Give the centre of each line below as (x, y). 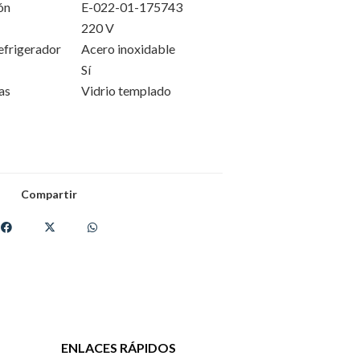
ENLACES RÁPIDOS (119, 348)
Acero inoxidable (128, 49)
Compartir (49, 194)
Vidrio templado (126, 90)
